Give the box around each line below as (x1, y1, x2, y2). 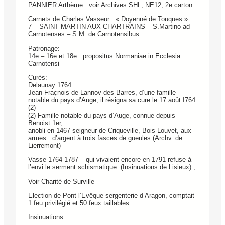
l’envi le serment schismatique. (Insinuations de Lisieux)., (28, 163, 195, 171)
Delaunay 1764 (28, 81, 71, 89)
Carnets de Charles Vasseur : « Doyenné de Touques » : (28, 15, 192, 23)
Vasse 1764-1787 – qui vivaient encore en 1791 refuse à (28, 156, 191, 164)
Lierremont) (28, 141, 61, 149)
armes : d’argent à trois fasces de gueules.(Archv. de (28, 134, 182, 142)
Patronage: (28, 44, 60, 52)
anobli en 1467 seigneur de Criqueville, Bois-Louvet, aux (28, 126, 191, 134)
